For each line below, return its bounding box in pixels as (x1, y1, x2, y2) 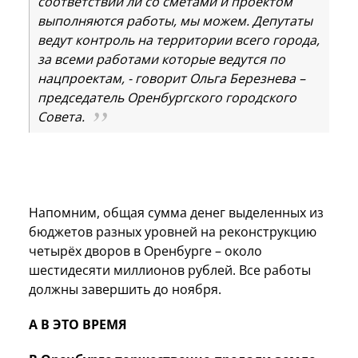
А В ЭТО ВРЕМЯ (29, 315, 127, 333)
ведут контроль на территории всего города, (38, 30, 320, 49)
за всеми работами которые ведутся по (38, 50, 285, 68)
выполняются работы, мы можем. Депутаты (38, 11, 312, 30)
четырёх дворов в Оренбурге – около (29, 241, 262, 260)
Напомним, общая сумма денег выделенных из (29, 203, 324, 221)
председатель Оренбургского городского (38, 88, 296, 106)
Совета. (38, 107, 85, 125)
